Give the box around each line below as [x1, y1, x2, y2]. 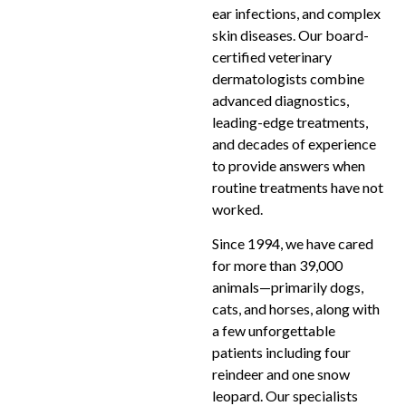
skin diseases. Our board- [212, 25, 369, 43]
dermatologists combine [212, 69, 364, 87]
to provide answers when [212, 156, 365, 174]
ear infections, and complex [212, 4, 381, 22]
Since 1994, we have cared [212, 235, 373, 253]
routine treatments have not [212, 178, 383, 196]
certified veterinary [212, 47, 332, 65]
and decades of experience [212, 134, 376, 152]
